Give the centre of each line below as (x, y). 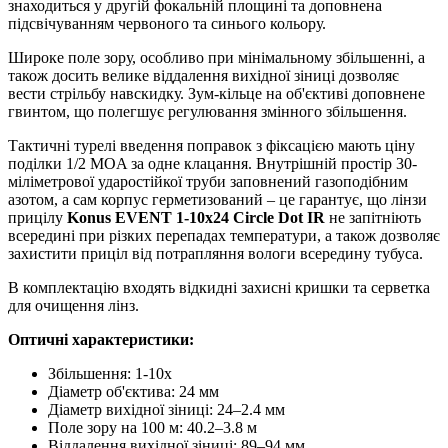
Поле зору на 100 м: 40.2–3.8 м (152, 428)
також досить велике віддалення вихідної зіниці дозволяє (203, 76)
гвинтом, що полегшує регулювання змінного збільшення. (207, 112)
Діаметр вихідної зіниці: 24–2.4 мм (166, 410)
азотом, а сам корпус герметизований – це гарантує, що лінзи (217, 200)
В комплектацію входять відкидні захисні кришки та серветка (219, 288)
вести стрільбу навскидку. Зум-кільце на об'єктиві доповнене (216, 94)
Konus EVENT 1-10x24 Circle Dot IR (196, 218)
